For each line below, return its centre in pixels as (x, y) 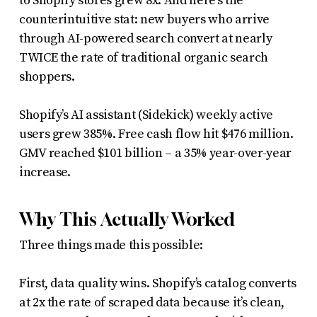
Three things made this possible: (111, 245)
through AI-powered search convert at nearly (145, 38)
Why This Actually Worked (127, 219)
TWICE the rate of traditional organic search (143, 57)
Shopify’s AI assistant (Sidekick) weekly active (146, 115)
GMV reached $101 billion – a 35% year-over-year (155, 153)
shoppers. (47, 76)
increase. (45, 172)
